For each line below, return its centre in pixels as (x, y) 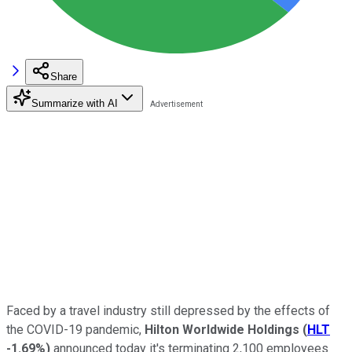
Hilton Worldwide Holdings (222, 329)
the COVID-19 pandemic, (75, 329)
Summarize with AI (75, 103)
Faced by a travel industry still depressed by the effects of (168, 310)
